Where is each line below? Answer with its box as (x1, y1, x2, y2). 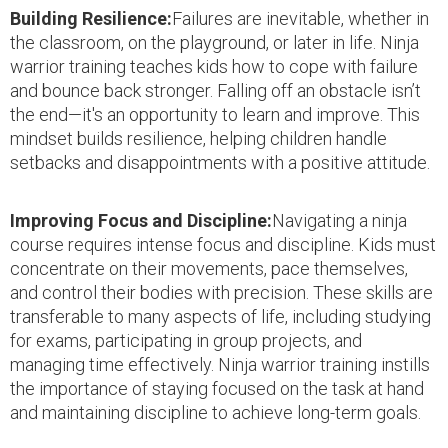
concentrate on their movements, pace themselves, (10, 257, 408, 279)
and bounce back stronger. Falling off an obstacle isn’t (10, 79, 421, 101)
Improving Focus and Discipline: (10, 209, 272, 231)
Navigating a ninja (272, 209, 407, 231)
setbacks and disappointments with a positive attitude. (10, 151, 430, 173)
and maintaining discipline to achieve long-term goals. (10, 401, 421, 423)
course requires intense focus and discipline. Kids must (10, 233, 436, 255)
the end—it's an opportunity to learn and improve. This (10, 103, 420, 125)
